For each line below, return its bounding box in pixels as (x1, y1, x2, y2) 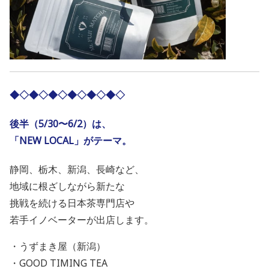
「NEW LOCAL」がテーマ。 (10, 134, 131, 148)
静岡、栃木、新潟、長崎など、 (10, 163, 144, 177)
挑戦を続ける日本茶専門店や (10, 196, 134, 210)
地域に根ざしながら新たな (10, 180, 125, 193)
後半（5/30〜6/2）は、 (10, 117, 111, 131)
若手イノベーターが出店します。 (10, 213, 154, 227)
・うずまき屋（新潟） (10, 240, 106, 253)
